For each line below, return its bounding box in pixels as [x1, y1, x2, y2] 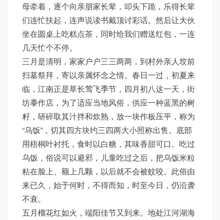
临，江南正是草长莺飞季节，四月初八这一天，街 [22, 83, 195, 94]
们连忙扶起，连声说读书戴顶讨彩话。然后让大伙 [22, 14, 195, 26]
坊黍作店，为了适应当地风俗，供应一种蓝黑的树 [22, 97, 195, 108]
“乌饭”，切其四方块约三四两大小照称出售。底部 [22, 124, 192, 136]
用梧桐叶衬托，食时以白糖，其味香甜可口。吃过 [22, 138, 195, 149]
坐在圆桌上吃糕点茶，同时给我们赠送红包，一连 [22, 28, 195, 39]
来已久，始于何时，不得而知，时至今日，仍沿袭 [22, 179, 195, 191]
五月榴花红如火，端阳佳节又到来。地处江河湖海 [22, 207, 195, 218]
